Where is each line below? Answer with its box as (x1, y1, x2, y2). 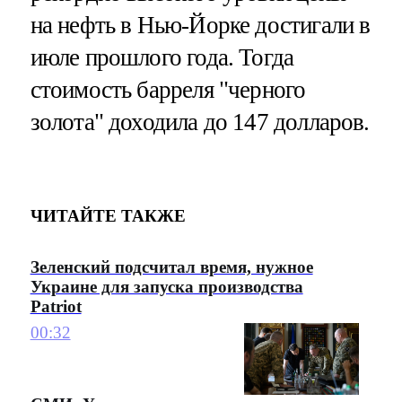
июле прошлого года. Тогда (30, 44, 294, 72)
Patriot (30, 297, 82, 317)
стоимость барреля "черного (30, 76, 306, 104)
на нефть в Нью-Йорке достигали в (30, 12, 371, 39)
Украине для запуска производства (30, 277, 303, 297)
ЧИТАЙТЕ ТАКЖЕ (30, 205, 186, 225)
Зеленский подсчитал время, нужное (30, 258, 313, 277)
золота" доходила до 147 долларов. (30, 109, 370, 136)
